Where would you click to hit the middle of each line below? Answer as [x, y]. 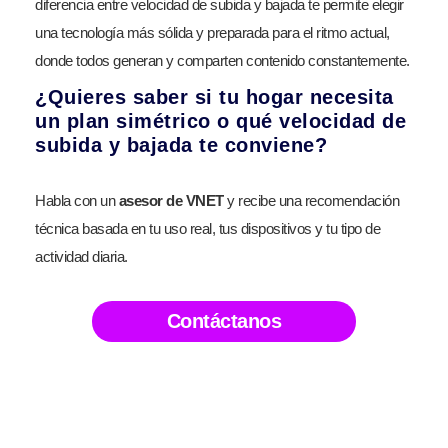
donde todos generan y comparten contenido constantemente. [222, 60]
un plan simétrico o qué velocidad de [220, 120]
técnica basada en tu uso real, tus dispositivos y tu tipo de [207, 228]
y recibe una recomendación [311, 200]
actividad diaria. [81, 256]
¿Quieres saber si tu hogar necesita [214, 96]
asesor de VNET [171, 200]
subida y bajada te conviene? [181, 144]
